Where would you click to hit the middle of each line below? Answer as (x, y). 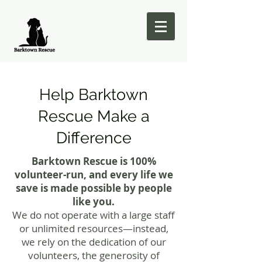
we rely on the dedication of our (94, 242)
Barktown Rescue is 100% (94, 161)
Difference (94, 138)
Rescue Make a (94, 116)
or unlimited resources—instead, (94, 228)
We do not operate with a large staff (94, 215)
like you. (94, 201)
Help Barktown (94, 94)
